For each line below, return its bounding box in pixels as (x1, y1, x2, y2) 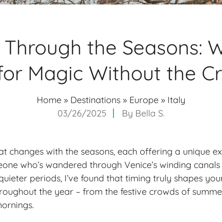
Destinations (70, 94, 120, 106)
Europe (129, 94, 159, 106)
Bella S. (135, 108, 165, 119)
